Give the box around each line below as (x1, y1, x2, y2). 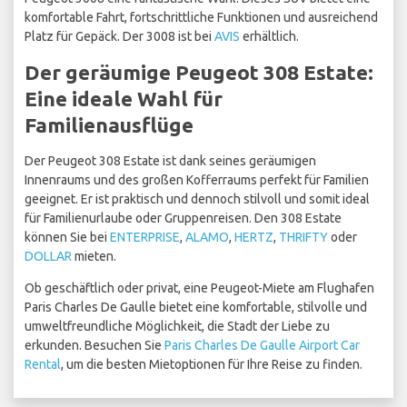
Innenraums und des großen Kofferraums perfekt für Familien (25, 173, 369, 188)
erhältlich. (240, 29, 299, 45)
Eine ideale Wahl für (25, 87, 223, 111)
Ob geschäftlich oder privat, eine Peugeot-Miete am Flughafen (25, 281, 374, 296)
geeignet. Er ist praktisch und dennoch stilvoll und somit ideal (25, 192, 370, 207)
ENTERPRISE (110, 230, 180, 245)
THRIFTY (279, 230, 328, 245)
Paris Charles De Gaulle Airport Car (164, 338, 360, 353)
